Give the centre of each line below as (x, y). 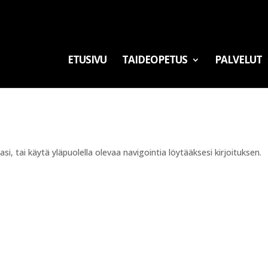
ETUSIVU (87, 59)
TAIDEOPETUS (154, 59)
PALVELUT (238, 59)
